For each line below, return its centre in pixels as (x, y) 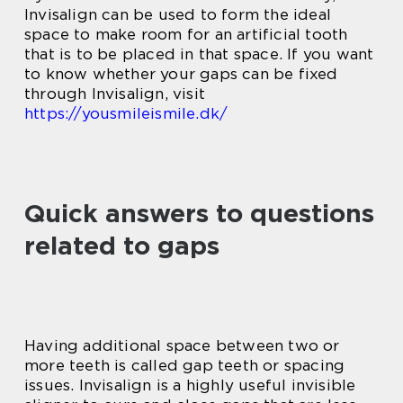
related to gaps (122, 246)
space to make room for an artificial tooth (186, 34)
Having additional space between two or (182, 345)
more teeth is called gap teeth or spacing (185, 365)
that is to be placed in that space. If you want (199, 54)
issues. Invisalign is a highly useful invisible (190, 385)
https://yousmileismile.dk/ (126, 113)
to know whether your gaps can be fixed (181, 74)
